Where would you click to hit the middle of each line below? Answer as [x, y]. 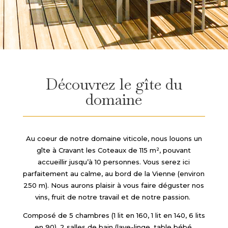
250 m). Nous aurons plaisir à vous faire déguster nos [114, 185]
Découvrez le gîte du [114, 84]
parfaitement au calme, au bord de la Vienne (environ [114, 174]
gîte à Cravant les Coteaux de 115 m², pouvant [114, 150]
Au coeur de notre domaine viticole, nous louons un [114, 138]
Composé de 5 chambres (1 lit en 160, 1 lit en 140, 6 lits [114, 215]
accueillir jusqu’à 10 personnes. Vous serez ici [114, 162]
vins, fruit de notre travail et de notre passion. [113, 197]
